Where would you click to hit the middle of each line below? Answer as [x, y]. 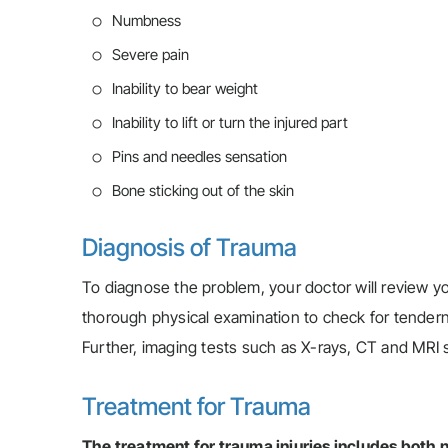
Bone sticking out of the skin [203, 190]
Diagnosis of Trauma [189, 247]
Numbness [146, 20]
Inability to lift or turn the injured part [230, 122]
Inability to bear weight [185, 88]
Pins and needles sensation [199, 156]
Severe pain [150, 54]
